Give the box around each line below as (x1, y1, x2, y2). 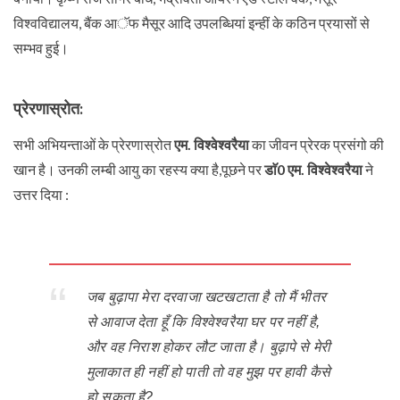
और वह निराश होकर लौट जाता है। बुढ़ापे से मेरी (87, 339, 331, 355)
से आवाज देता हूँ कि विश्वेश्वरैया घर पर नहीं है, (87, 314, 321, 330)
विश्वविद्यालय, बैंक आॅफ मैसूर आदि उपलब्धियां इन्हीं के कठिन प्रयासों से (13, 14, 370, 32)
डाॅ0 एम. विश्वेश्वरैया (264, 161, 362, 179)
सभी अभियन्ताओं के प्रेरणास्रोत (13, 136, 174, 154)
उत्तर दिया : (13, 186, 69, 204)
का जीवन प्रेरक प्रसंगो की (249, 136, 384, 154)
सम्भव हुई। (13, 39, 69, 57)
